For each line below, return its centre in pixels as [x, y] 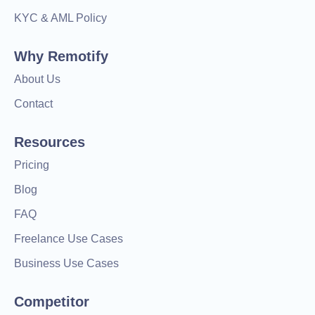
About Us [37, 79]
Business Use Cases [66, 263]
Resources [50, 142]
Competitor [52, 301]
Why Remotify [61, 56]
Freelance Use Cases [69, 238]
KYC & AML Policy [60, 18]
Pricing [32, 165]
